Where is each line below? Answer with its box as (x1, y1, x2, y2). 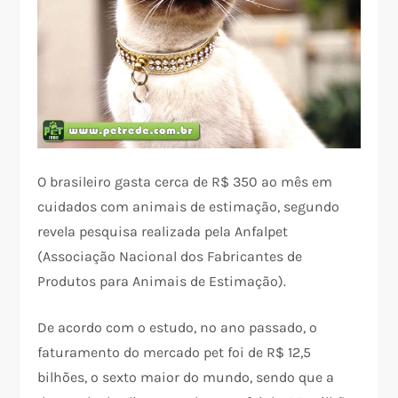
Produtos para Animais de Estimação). (37, 273, 287, 291)
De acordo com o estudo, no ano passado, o (37, 319, 318, 337)
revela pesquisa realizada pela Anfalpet (37, 223, 289, 241)
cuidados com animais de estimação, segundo (37, 198, 340, 216)
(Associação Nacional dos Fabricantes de (37, 248, 303, 266)
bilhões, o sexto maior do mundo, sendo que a (37, 369, 335, 386)
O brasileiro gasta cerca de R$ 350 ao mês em (37, 173, 333, 191)
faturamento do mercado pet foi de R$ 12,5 (37, 344, 312, 362)
